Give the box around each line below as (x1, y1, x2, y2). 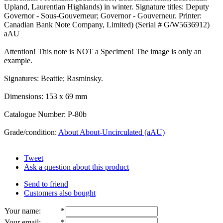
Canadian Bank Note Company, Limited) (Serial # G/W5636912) (4, 20, 210, 29)
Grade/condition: (4, 127, 58, 136)
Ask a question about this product (24, 162, 129, 171)
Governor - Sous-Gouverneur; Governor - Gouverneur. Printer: (4, 11, 202, 20)
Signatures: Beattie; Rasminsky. (4, 74, 103, 83)
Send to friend (24, 179, 68, 188)
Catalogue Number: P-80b (4, 110, 87, 118)
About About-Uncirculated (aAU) (58, 127, 165, 136)
